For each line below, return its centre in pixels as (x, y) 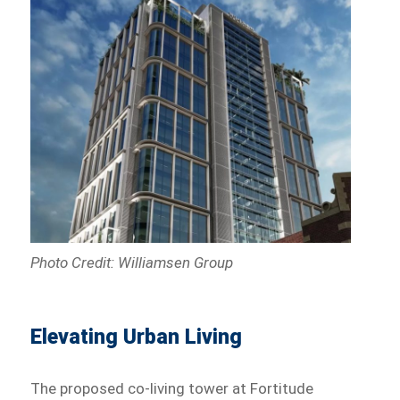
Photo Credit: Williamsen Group (132, 263)
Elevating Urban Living (137, 337)
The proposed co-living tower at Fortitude (172, 389)
